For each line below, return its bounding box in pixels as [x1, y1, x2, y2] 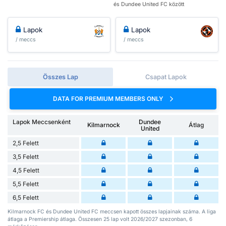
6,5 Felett [13, 193, 39, 201]
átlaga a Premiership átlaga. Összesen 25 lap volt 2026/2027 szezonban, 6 [8, 215, 192, 222]
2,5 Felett [13, 139, 39, 147]
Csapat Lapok [145, 73, 187, 81]
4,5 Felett [13, 166, 39, 174]
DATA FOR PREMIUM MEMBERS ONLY [53, 95, 165, 103]
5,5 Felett [13, 180, 39, 188]
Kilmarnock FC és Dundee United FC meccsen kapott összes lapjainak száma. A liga [8, 208, 216, 215]
